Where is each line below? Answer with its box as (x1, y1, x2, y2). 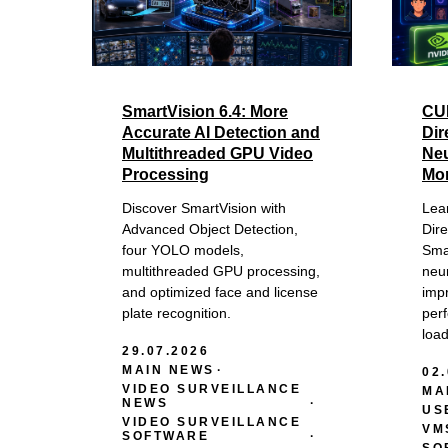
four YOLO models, (122, 241, 244, 258)
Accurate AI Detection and (122, 123, 320, 141)
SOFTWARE (122, 428, 209, 443)
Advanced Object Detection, (122, 220, 298, 237)
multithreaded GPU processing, (122, 262, 320, 279)
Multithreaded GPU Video (122, 144, 313, 162)
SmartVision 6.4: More (122, 102, 288, 120)
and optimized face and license (122, 283, 318, 300)
